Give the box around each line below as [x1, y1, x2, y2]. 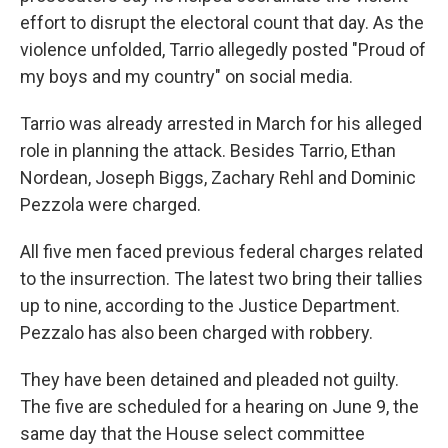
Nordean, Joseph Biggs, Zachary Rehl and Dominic [20, 167, 416, 188]
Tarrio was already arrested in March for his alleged [20, 113, 422, 134]
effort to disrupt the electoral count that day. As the [20, 12, 424, 33]
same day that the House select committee [20, 423, 365, 444]
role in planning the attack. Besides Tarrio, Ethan [20, 140, 396, 161]
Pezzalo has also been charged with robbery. [20, 322, 373, 343]
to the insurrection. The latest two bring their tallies [20, 268, 423, 289]
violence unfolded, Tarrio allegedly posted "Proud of [20, 39, 426, 60]
